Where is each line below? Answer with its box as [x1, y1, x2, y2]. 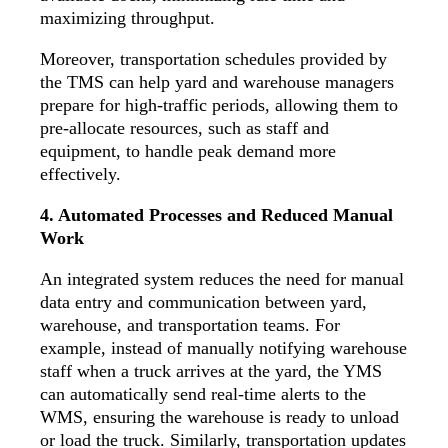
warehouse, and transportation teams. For [40, 314, 340, 335]
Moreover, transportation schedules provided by [40, 48, 387, 69]
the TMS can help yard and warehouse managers [40, 71, 394, 92]
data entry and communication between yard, [40, 291, 367, 312]
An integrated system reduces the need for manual [40, 268, 404, 289]
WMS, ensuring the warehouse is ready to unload [40, 406, 399, 427]
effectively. [40, 163, 121, 184]
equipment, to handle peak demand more [40, 140, 336, 161]
